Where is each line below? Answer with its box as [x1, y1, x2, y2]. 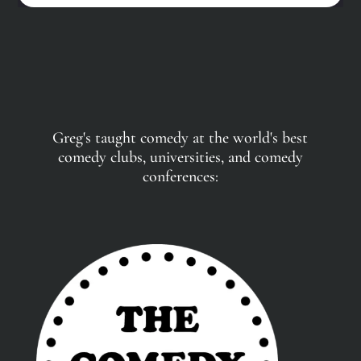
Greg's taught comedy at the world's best [52, 128, 309, 148]
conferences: [142, 167, 218, 187]
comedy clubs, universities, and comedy [57, 147, 303, 168]
